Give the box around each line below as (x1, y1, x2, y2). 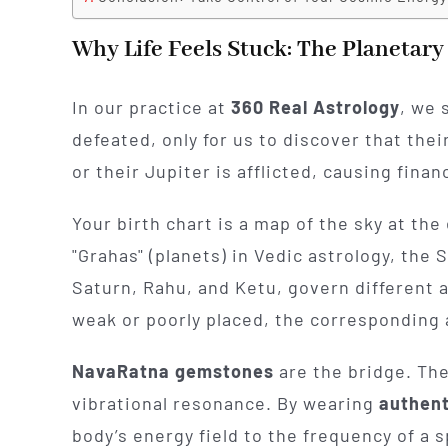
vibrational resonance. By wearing (71, 392, 379, 415)
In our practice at (71, 96, 231, 119)
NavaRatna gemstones (71, 360, 274, 383)
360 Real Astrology (230, 96, 400, 119)
